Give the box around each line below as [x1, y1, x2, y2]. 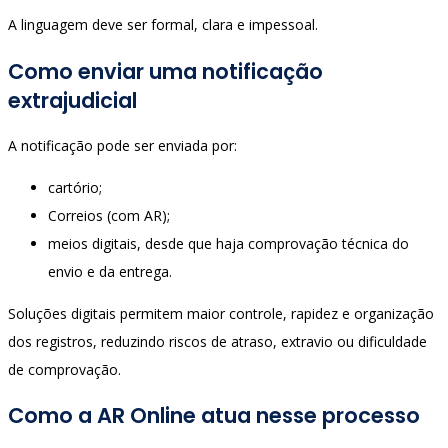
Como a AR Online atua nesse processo [8, 401, 420, 431]
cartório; [48, 177, 102, 197]
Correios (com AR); [48, 205, 170, 225]
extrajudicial [8, 85, 137, 115]
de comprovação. [8, 359, 121, 379]
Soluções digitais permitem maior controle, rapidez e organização [8, 303, 434, 323]
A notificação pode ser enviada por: [8, 135, 237, 155]
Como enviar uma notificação [8, 56, 323, 86]
